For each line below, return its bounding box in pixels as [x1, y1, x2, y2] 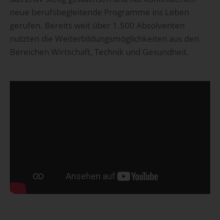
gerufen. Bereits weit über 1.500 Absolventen [10, 20, 185, 31]
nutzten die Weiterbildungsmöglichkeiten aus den [10, 33, 199, 45]
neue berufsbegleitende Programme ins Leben [10, 6, 189, 18]
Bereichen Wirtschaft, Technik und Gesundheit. [10, 46, 189, 58]
